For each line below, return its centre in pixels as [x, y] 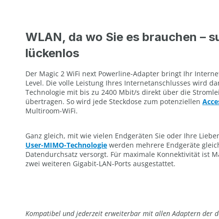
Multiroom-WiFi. [52, 110]
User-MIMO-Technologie [66, 145]
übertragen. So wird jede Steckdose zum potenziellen [114, 101]
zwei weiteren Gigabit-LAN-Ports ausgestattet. [100, 163]
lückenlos [52, 53]
